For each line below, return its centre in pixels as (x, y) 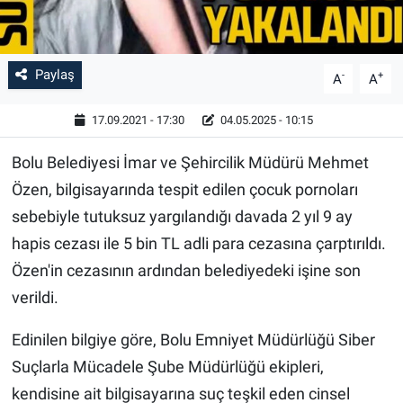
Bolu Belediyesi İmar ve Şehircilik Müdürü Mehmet (190, 163)
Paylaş (54, 75)
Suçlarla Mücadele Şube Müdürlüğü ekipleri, (167, 367)
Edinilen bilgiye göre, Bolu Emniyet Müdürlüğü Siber (193, 340)
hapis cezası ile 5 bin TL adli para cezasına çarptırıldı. (198, 244)
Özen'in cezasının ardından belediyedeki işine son (186, 271)
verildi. (35, 298)
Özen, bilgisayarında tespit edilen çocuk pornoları (184, 190)
